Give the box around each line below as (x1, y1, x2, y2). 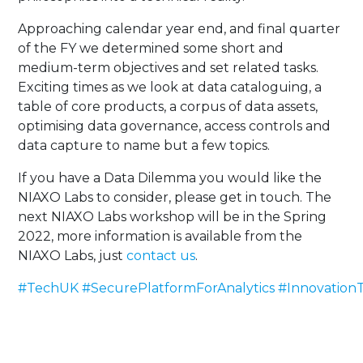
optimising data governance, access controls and (18, 118, 331, 134)
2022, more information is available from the (18, 228, 303, 244)
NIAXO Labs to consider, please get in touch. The (18, 190, 332, 205)
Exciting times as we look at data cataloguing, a (18, 79, 322, 95)
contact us (126, 248, 196, 263)
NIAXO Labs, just (18, 248, 127, 263)
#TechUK (18, 280, 79, 296)
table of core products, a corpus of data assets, (18, 99, 318, 114)
